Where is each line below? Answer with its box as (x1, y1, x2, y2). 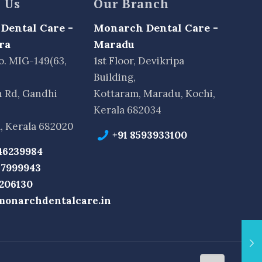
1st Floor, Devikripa (94, 54, 185, 67)
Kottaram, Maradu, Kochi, (94, 87, 216, 100)
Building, (94, 70, 136, 84)
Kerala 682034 (94, 103, 162, 116)
